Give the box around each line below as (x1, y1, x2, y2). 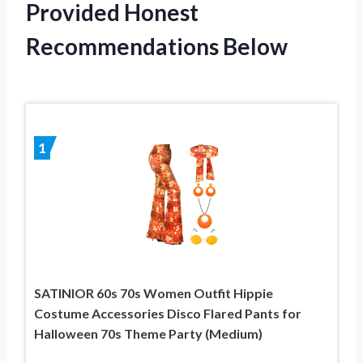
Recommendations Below (26, 32, 288, 60)
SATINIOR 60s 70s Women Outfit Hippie (34, 284, 273, 301)
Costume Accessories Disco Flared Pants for (34, 305, 301, 321)
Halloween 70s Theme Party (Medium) (34, 325, 263, 341)
